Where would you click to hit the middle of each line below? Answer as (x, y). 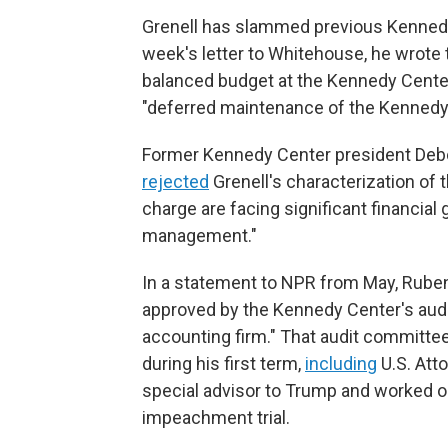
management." (199, 235)
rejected (175, 181)
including (341, 363)
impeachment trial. (216, 417)
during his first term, (223, 363)
